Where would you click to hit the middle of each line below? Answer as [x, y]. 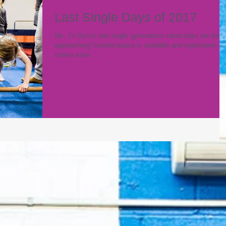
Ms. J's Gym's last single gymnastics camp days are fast [138, 36]
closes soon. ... [77, 55]
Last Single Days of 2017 [126, 17]
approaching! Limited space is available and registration [74, 45]
